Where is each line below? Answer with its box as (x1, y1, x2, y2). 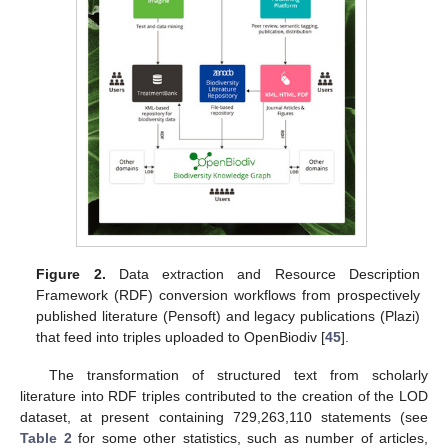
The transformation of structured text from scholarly (48, 367, 428, 384)
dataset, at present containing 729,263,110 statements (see (20, 409, 428, 426)
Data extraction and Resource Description (105, 265, 420, 282)
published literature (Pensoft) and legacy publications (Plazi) (36, 307, 420, 324)
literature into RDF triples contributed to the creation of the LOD (20, 388, 428, 405)
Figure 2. (36, 265, 106, 282)
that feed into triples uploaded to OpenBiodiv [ (36, 328, 326, 345)
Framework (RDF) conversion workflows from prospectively (36, 286, 420, 303)
